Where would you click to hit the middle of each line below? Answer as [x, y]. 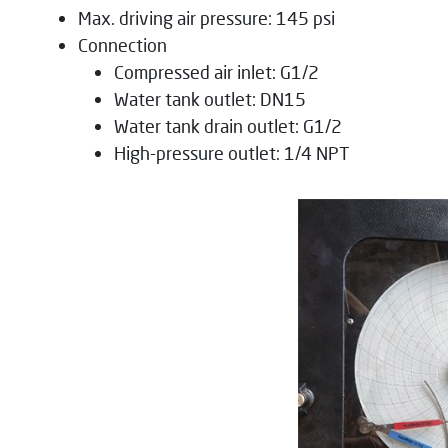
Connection [122, 44]
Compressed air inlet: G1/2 [216, 71]
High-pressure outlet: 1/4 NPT [232, 152]
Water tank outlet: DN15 [210, 98]
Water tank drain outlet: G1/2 [228, 125]
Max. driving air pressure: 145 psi [206, 17]
